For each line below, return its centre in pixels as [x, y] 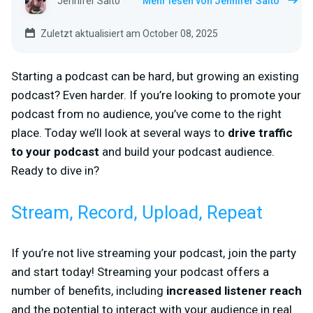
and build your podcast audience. [187, 151]
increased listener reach [234, 290]
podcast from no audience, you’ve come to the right [146, 114]
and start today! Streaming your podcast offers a [140, 271]
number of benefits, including [89, 290]
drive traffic [260, 132]
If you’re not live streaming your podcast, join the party [154, 253]
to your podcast [55, 151]
